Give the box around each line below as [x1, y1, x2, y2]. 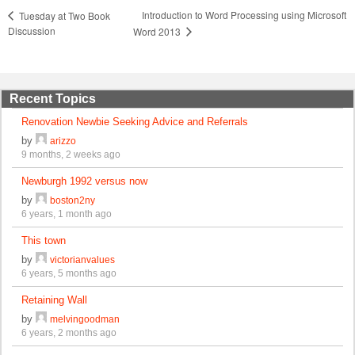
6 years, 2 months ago [21, 327, 117, 338]
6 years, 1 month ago [21, 208, 113, 219]
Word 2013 [133, 24, 184, 38]
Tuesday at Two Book [17, 8, 110, 22]
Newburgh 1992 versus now [21, 175, 148, 188]
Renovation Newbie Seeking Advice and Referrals [21, 116, 249, 128]
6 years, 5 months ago [21, 268, 117, 279]
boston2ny [50, 195, 96, 206]
